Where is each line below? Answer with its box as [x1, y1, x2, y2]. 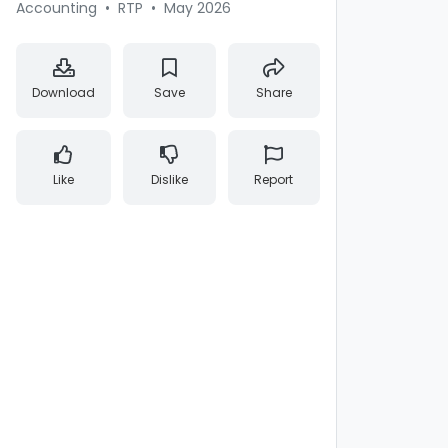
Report [254, 171, 294, 188]
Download [32, 84, 95, 101]
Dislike [150, 171, 188, 188]
